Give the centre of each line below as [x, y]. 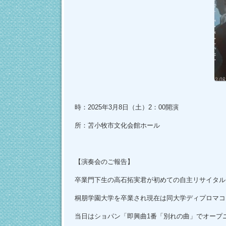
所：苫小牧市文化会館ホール [117, 126]
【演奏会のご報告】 [104, 162]
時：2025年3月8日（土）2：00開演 [126, 107]
